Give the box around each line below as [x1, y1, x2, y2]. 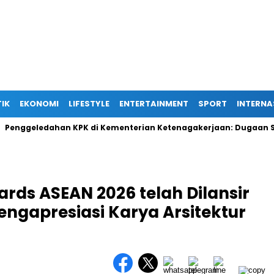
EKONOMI [20, 98, 59, 109]
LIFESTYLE [68, 98, 109, 109]
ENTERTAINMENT [119, 98, 188, 109]
